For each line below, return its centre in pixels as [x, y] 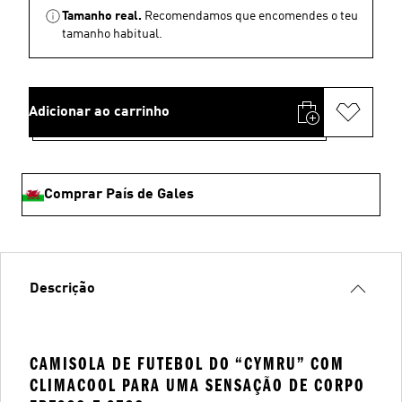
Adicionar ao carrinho [99, 112]
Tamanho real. [102, 16]
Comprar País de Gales [119, 195]
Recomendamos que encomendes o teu [251, 16]
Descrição [62, 289]
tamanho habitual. [112, 34]
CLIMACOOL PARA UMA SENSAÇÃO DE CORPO [197, 385]
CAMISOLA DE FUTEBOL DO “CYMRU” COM [187, 364]
